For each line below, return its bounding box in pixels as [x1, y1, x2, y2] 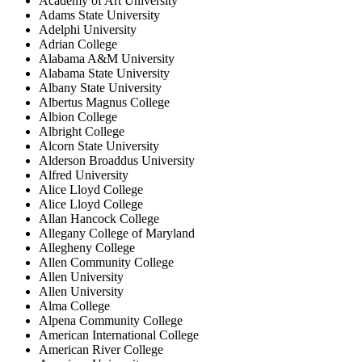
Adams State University [39, 7, 160, 22]
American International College [39, 327, 199, 342]
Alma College [39, 298, 110, 313]
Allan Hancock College [39, 211, 159, 225]
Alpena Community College [39, 313, 183, 327]
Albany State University [39, 80, 162, 95]
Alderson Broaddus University [39, 153, 195, 167]
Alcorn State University [39, 138, 159, 153]
